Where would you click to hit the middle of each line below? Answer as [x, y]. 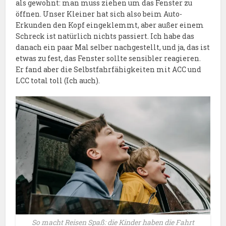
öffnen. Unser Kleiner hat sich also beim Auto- [99, 14]
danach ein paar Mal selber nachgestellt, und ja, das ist [113, 47]
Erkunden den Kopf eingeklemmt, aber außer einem [110, 25]
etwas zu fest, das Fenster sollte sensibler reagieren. [108, 59]
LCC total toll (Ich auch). [58, 81]
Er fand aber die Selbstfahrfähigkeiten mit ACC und [109, 70]
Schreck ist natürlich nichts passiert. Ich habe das [105, 36]
